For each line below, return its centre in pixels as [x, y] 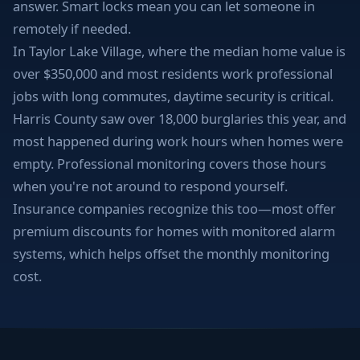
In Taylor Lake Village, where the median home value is [179, 51]
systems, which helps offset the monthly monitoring [171, 253]
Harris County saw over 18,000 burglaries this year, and [180, 118]
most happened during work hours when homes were [178, 141]
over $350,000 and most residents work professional [173, 73]
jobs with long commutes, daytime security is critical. [173, 96]
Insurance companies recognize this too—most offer [174, 208]
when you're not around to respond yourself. [150, 186]
